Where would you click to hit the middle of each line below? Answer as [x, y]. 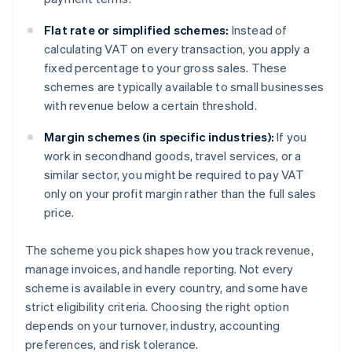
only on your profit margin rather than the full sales [180, 194]
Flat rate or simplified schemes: [137, 30]
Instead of [258, 30]
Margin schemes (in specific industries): [159, 137]
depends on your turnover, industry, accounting [153, 326]
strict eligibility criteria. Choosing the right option [157, 307]
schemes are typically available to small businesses [184, 87]
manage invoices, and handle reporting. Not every [159, 269]
